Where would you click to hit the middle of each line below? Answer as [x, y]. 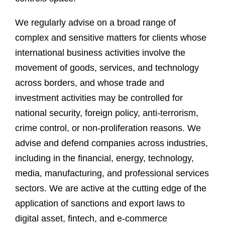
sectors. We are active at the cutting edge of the [111, 188]
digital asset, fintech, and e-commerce [91, 218]
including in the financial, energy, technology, [104, 158]
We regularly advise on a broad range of [95, 23]
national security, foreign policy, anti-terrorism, [107, 113]
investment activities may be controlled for [99, 98]
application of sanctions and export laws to [100, 203]
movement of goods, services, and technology [107, 68]
